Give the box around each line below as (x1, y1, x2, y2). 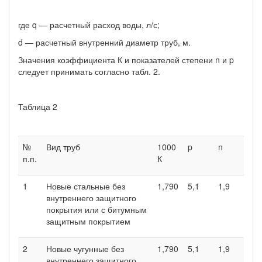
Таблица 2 (18, 100, 57, 112)
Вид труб (46, 140, 80, 153)
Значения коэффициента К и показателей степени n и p (18, 53, 234, 65)
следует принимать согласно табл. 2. (18, 65, 160, 77)
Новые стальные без (46, 180, 125, 192)
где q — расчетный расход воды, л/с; (18, 18, 160, 30)
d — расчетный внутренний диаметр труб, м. (18, 36, 191, 48)
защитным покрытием (46, 215, 130, 227)
